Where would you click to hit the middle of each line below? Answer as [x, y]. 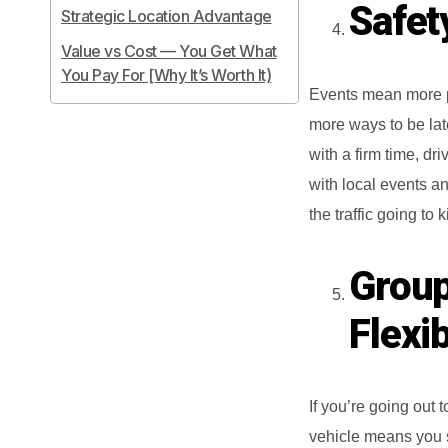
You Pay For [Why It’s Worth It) [166, 75]
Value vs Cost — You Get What [169, 51]
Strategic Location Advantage [166, 16]
